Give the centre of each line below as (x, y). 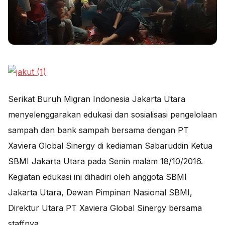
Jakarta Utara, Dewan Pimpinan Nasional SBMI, (100, 192)
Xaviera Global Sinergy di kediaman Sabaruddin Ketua (110, 146)
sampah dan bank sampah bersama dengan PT (98, 130)
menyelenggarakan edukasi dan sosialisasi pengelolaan (113, 115)
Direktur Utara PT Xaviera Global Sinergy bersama (105, 208)
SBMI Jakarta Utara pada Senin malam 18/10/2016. (105, 161)
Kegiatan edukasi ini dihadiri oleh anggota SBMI (97, 177)
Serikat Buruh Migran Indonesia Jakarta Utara (97, 99)
